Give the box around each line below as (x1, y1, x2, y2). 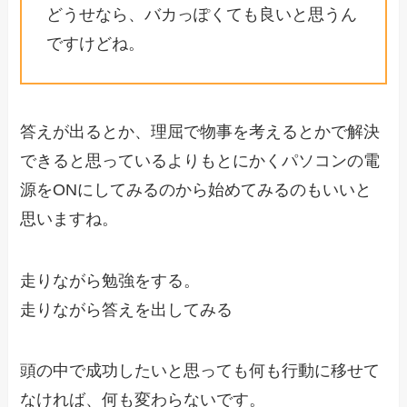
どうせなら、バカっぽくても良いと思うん (46, 5, 358, 24)
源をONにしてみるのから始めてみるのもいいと (20, 180, 372, 199)
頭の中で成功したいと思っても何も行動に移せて (20, 362, 381, 381)
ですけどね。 (46, 34, 145, 53)
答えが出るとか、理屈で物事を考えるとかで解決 (20, 122, 381, 141)
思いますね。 (20, 209, 119, 228)
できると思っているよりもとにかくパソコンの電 (20, 151, 381, 170)
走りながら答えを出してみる (20, 300, 233, 319)
